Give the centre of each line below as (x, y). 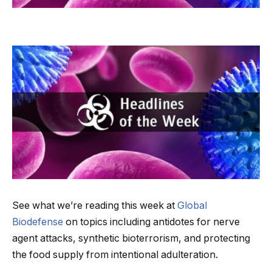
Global (192, 206)
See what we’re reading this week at (95, 206)
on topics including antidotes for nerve (151, 222)
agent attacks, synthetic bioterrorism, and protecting (131, 238)
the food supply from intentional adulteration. (115, 255)
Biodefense (38, 222)
